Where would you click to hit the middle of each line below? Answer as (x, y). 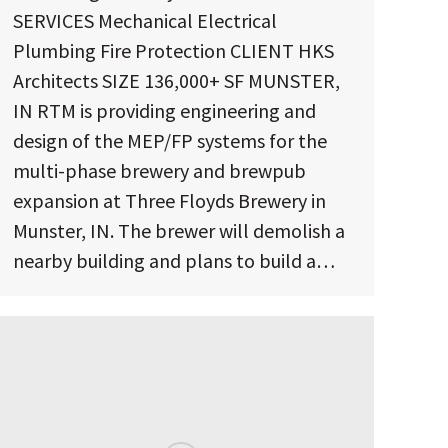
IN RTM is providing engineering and (164, 110)
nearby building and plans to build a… (174, 260)
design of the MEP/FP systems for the (170, 140)
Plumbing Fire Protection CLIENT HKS (173, 50)
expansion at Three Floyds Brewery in (169, 200)
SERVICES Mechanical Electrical (145, 20)
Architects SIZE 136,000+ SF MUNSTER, (176, 80)
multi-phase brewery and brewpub (159, 170)
